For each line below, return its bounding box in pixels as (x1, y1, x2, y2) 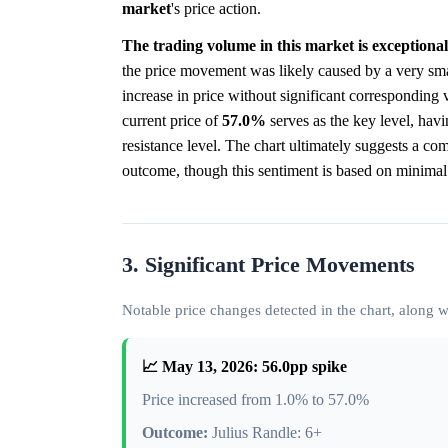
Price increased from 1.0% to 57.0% (142, 391, 369, 408)
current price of (122, 112, 222, 129)
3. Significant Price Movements (122, 253, 415, 277)
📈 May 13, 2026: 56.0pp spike (142, 358, 347, 375)
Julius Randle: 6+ (208, 424, 322, 441)
